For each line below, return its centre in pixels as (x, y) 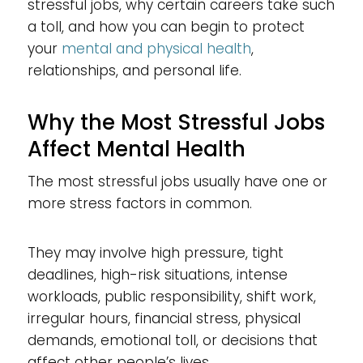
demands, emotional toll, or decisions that (172, 340)
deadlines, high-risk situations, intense (157, 275)
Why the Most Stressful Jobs (176, 122)
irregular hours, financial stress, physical (164, 318)
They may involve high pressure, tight (155, 253)
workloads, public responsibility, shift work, (171, 297)
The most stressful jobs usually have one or (177, 181)
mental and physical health (156, 49)
